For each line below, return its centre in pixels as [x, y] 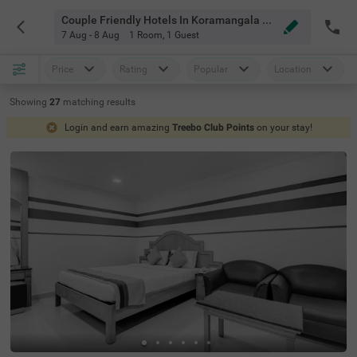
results [121, 102]
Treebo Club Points [213, 127]
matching [85, 102]
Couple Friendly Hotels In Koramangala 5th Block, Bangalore [267, 20]
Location [293, 69]
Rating [133, 69]
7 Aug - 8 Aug [90, 35]
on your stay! [284, 127]
